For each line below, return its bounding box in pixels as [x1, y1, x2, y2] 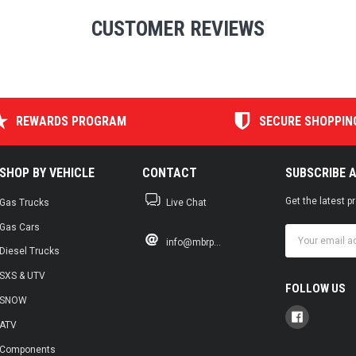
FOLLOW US [285, 281, 346, 296]
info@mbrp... [166, 236, 221, 248]
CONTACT [142, 164, 197, 180]
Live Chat [166, 196, 207, 208]
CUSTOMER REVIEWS [91, 16, 265, 41]
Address [285, 239, 325, 251]
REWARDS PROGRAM [16, 113, 127, 129]
